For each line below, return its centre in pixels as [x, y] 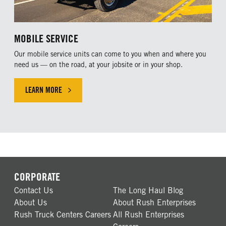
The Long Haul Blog [148, 191]
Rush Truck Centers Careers [63, 215]
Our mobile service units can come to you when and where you [110, 54]
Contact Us [34, 191]
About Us [31, 203]
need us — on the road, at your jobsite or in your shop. [98, 65]
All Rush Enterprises [149, 215]
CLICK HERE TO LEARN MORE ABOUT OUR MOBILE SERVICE [131, 95]
